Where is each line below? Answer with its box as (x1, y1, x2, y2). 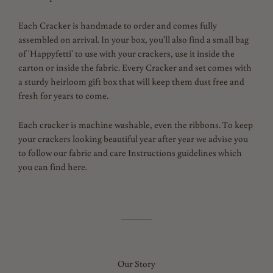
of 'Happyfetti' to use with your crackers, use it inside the (18, 47, 235, 59)
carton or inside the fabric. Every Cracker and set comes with (18, 61, 252, 73)
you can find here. (18, 160, 87, 172)
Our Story (118, 257, 155, 269)
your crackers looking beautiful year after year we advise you (18, 132, 248, 144)
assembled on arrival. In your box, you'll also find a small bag (18, 33, 249, 45)
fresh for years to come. (18, 89, 108, 101)
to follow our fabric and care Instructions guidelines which (18, 146, 242, 158)
